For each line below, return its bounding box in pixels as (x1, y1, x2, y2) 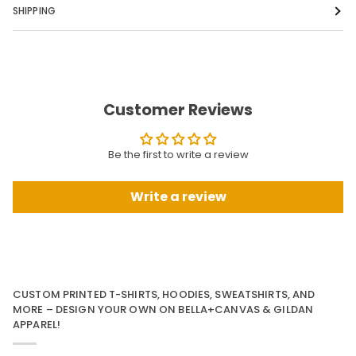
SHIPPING (13, 4, 56, 18)
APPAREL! (13, 317, 61, 333)
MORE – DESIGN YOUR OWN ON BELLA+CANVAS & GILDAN (13, 302, 314, 318)
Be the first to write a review (107, 146, 249, 162)
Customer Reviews (103, 99, 253, 121)
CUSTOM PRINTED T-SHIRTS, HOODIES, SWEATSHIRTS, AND (13, 287, 315, 303)
